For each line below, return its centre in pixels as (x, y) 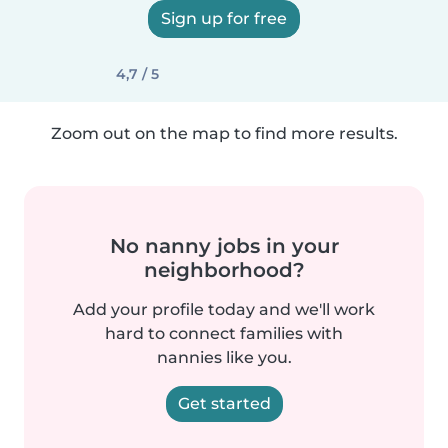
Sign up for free (224, 18)
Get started (224, 403)
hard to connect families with (224, 333)
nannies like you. (224, 357)
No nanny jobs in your (224, 246)
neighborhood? (224, 270)
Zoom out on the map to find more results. (224, 133)
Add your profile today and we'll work (224, 309)
